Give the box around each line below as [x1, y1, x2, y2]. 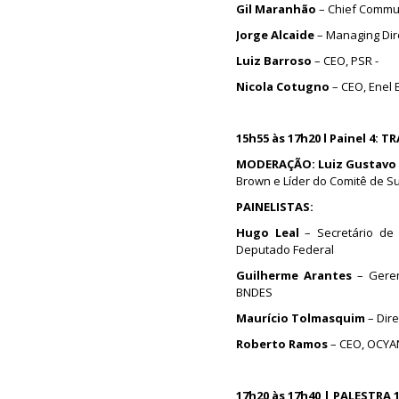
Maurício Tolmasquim [236, 310, 368, 326]
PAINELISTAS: [236, 199, 313, 215]
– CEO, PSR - [312, 53, 381, 69]
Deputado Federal [236, 241, 337, 257]
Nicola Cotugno [236, 78, 332, 94]
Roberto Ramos [236, 336, 330, 352]
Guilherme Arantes [236, 267, 352, 283]
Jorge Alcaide [236, 27, 314, 43]
